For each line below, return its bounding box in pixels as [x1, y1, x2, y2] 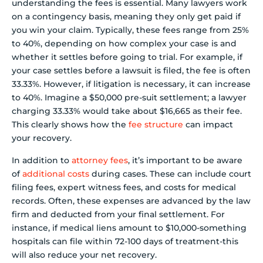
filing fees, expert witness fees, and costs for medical [12, 181, 236, 193]
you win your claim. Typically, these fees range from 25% [12, 25, 249, 36]
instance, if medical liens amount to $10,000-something [12, 222, 247, 233]
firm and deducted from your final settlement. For [12, 208, 225, 220]
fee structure [129, 119, 183, 130]
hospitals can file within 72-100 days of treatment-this [12, 235, 238, 247]
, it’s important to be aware [128, 154, 242, 166]
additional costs [22, 168, 89, 179]
